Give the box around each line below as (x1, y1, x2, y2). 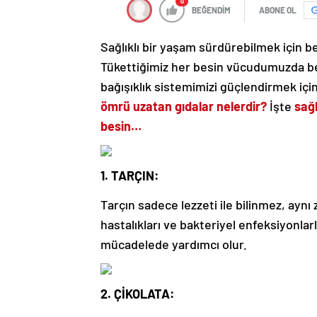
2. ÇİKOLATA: (100, 286, 175, 302)
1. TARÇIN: (100, 168, 159, 184)
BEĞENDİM (192, 5, 231, 16)
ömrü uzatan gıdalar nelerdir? (100, 98, 267, 115)
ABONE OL (259, 5, 296, 16)
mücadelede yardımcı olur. (100, 236, 247, 253)
